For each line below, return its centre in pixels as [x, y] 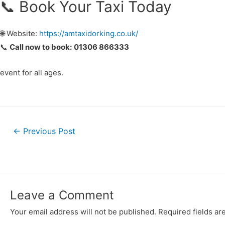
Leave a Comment [62, 195]
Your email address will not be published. [83, 212]
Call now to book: [41, 47]
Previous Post [48, 131]
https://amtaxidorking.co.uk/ [89, 33]
